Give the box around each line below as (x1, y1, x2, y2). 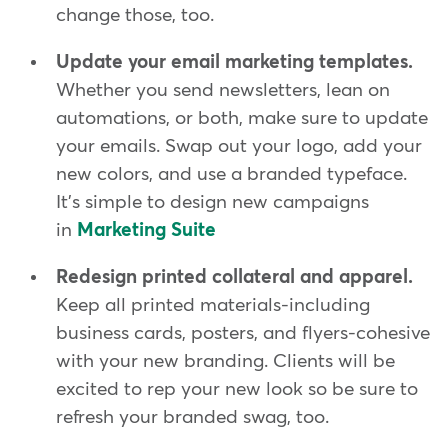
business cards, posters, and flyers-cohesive (56, 323, 430, 343)
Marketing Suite (77, 220, 216, 240)
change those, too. (56, 5, 214, 25)
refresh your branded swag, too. (56, 407, 329, 427)
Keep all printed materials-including (56, 295, 370, 315)
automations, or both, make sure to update (56, 108, 428, 128)
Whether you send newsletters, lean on (56, 80, 390, 100)
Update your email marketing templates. (56, 52, 413, 72)
